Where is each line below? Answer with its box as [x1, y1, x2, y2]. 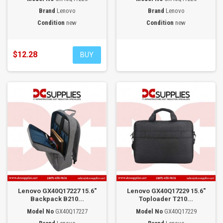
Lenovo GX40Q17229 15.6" [126, 187, 206, 195]
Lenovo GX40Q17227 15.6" [17, 187, 97, 195]
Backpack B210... [30, 195, 84, 203]
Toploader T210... [139, 195, 193, 203]
